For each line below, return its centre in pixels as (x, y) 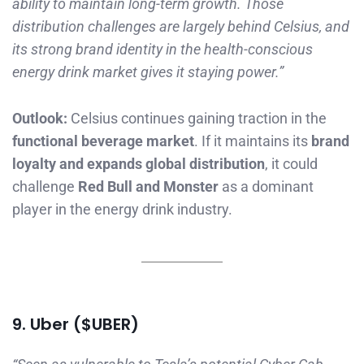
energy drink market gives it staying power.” (148, 72)
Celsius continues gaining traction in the (197, 118)
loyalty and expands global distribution (139, 163)
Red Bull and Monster (148, 186)
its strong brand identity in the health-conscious (162, 50)
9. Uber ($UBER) (76, 324)
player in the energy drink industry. (122, 209)
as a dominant (266, 186)
